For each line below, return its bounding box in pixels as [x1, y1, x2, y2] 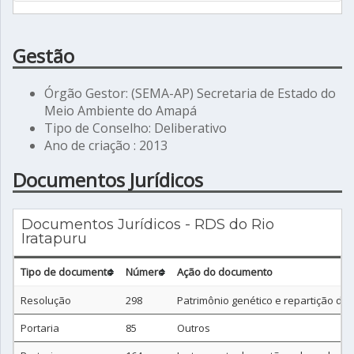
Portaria [21, 321, 59, 335]
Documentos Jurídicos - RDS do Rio [21, 216, 274, 233]
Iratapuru [21, 230, 87, 247]
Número [126, 265, 164, 279]
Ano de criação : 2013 [44, 137, 168, 154]
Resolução [21, 293, 71, 307]
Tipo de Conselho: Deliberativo [44, 119, 227, 137]
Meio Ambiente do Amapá [44, 102, 197, 119]
